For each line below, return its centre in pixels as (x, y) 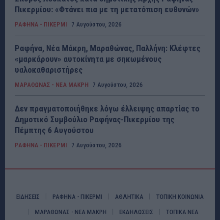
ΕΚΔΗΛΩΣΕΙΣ (136, 212)
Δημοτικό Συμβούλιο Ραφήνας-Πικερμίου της (95, 119)
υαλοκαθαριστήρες (49, 69)
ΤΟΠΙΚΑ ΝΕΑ (182, 212)
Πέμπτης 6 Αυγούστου (54, 130)
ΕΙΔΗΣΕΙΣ (28, 196)
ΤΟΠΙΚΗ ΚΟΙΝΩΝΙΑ (180, 196)
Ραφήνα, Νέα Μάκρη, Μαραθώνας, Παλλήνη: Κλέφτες (108, 48)
